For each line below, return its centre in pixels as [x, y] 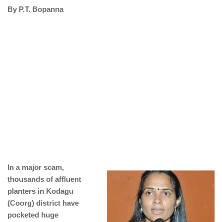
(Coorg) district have [43, 203]
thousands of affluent [44, 179]
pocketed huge [33, 215]
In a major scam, [36, 167]
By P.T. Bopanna [35, 9]
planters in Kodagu [40, 191]
